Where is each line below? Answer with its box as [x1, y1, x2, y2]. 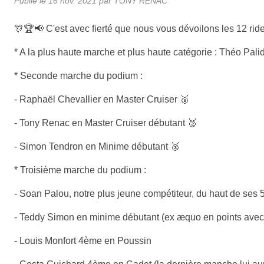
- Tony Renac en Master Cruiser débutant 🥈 [14, 117, 197, 128]
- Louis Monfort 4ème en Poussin [14, 235, 151, 246]
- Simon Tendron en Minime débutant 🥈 [14, 141, 180, 151]
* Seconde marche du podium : [14, 70, 143, 81]
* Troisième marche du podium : [14, 164, 146, 175]
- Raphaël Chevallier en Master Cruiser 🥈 [14, 94, 189, 104]
